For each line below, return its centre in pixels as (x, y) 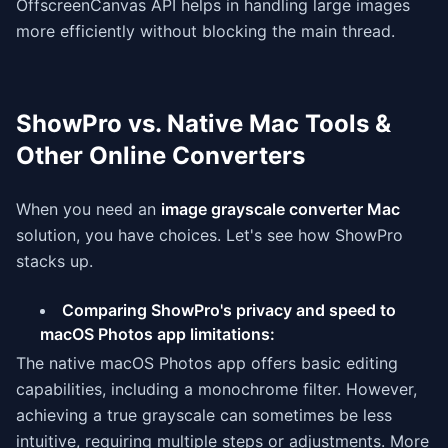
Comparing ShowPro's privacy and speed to (229, 310)
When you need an (88, 209)
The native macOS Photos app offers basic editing (207, 363)
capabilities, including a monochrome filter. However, (216, 389)
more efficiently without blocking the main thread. (205, 31)
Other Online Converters (160, 155)
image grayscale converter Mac (280, 209)
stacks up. (54, 261)
